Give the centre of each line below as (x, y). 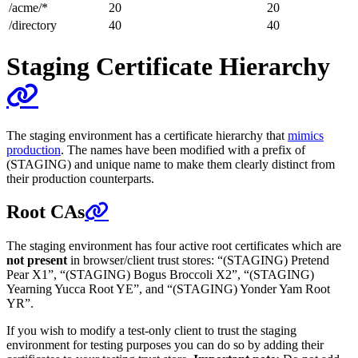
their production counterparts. (80, 178)
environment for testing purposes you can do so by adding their (165, 345)
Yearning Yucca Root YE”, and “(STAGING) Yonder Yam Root (168, 289)
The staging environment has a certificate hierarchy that (147, 135)
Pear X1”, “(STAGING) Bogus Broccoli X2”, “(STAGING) (160, 275)
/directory (33, 25)
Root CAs (46, 212)
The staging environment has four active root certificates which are (174, 246)
